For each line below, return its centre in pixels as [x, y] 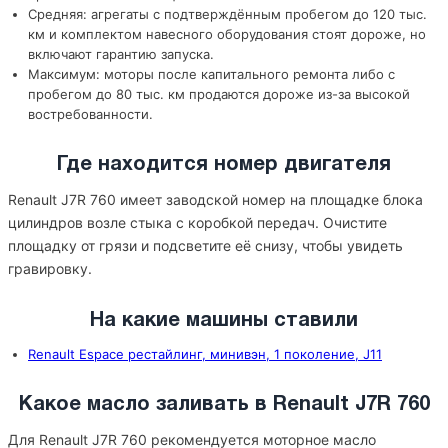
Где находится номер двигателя [224, 165]
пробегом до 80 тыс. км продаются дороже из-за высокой [219, 94]
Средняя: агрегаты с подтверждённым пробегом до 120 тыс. [227, 14]
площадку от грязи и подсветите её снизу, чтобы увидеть [205, 245]
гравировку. [50, 268]
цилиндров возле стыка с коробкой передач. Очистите [197, 222]
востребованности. [90, 114]
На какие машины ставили [224, 321]
